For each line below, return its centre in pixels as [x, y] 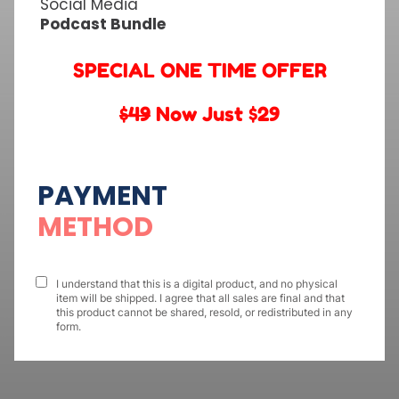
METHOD [95, 228]
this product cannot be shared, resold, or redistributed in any [204, 313]
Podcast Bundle [103, 24]
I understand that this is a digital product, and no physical [197, 284]
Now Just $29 [215, 114]
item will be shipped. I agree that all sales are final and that [200, 298]
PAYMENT [102, 196]
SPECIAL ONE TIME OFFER [199, 71]
